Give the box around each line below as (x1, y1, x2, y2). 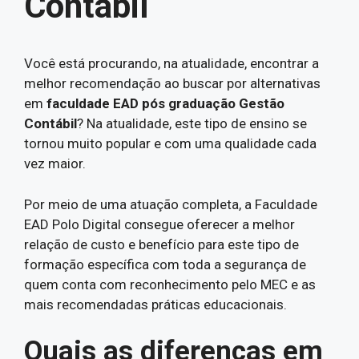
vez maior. (24, 155, 86, 171)
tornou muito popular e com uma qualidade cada (24, 135, 317, 151)
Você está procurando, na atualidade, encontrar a (24, 55, 319, 71)
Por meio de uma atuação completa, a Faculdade (24, 196, 317, 212)
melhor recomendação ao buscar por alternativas (24, 75, 321, 91)
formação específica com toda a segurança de (24, 256, 306, 272)
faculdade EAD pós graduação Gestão (46, 95, 284, 111)
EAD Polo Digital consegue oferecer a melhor (24, 216, 295, 232)
